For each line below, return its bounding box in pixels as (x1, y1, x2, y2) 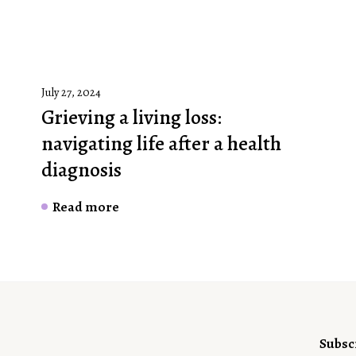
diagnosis (41, 156, 122, 184)
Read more (52, 197, 119, 217)
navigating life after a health (41, 130, 281, 158)
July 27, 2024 (41, 84, 101, 101)
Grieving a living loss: (41, 103, 222, 132)
